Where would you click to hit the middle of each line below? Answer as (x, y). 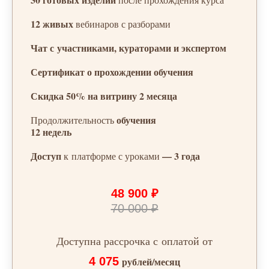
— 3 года (180, 156)
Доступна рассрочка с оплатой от (134, 241)
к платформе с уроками (112, 156)
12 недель (51, 132)
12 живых (53, 24)
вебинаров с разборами (123, 24)
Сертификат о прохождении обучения (112, 72)
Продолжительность (72, 120)
